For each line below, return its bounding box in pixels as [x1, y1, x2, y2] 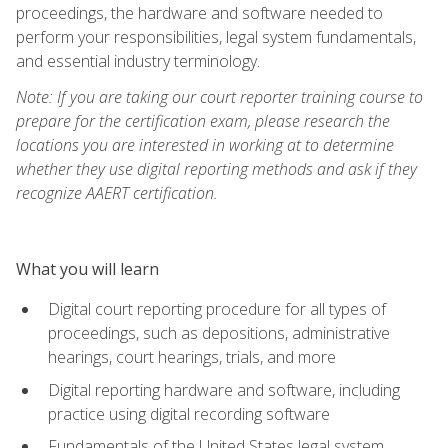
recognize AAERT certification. [16, 181, 218, 204]
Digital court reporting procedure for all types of [48, 297, 386, 320]
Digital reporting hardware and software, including [48, 378, 400, 401]
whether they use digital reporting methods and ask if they [16, 157, 417, 180]
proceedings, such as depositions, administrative [48, 321, 390, 344]
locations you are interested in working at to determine [16, 133, 394, 156]
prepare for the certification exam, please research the [16, 109, 390, 132]
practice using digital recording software [48, 402, 330, 425]
